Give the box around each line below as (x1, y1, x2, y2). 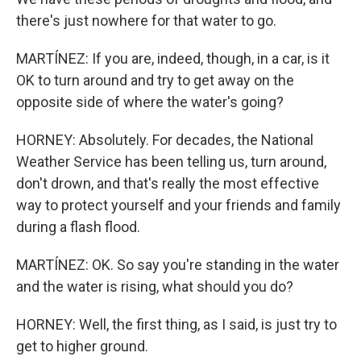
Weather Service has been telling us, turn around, (16, 153, 326, 170)
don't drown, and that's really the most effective (16, 175, 319, 192)
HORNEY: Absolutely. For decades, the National (16, 131, 313, 148)
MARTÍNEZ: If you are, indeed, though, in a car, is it (16, 50, 330, 67)
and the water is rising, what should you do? (16, 278, 293, 295)
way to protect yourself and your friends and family (16, 197, 341, 214)
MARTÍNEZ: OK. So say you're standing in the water (16, 256, 339, 273)
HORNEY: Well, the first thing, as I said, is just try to (16, 316, 337, 333)
